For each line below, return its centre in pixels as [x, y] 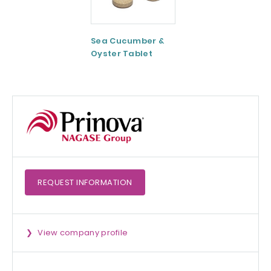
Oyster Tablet [122, 54]
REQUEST [57, 183]
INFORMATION [104, 183]
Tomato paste [227, 41]
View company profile [83, 233]
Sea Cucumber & [128, 41]
